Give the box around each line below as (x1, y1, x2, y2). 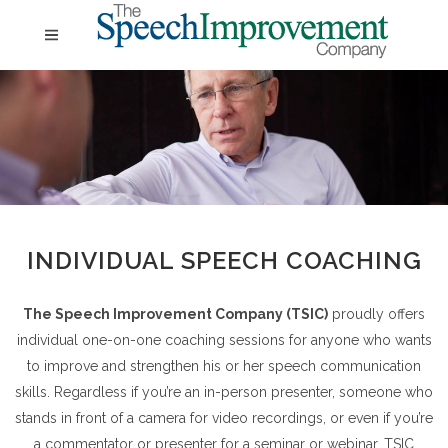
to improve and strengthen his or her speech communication (27, 358, 421, 374)
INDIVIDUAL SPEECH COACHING (26, 246, 422, 275)
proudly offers (328, 306, 425, 322)
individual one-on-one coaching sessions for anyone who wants (16, 332, 432, 348)
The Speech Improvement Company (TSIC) (23, 306, 328, 322)
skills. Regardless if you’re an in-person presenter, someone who (15, 384, 433, 400)
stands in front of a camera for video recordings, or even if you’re (15, 410, 433, 426)
